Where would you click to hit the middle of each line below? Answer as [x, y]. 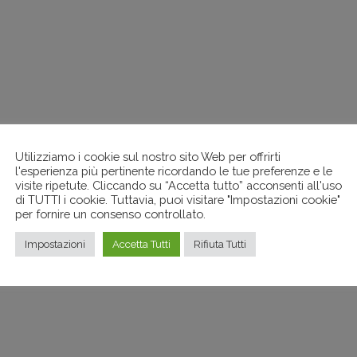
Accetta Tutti [141, 244]
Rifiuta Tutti [220, 244]
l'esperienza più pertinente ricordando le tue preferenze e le [174, 171]
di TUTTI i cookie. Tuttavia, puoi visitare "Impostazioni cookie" [178, 199]
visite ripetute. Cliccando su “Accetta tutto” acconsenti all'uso [178, 185]
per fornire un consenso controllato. [110, 214]
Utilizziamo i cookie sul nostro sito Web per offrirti [148, 156]
